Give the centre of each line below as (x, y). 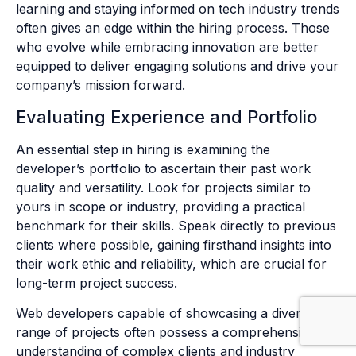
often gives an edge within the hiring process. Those (173, 28)
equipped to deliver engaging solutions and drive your (177, 66)
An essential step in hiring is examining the (143, 149)
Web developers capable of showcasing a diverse (165, 313)
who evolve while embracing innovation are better (167, 47)
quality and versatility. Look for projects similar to (163, 187)
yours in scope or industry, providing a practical (161, 206)
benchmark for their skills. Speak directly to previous (176, 225)
